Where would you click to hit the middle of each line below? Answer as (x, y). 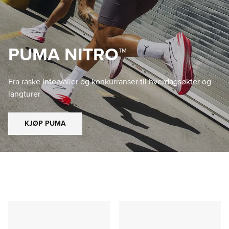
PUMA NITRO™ (67, 54)
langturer (24, 94)
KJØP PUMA (45, 123)
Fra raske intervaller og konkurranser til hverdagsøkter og (110, 81)
